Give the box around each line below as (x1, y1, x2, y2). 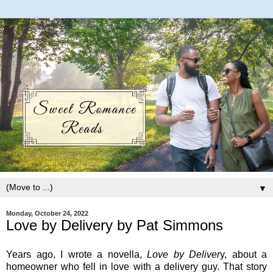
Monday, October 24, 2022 (6, 210, 88, 217)
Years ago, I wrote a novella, (6, 249, 147, 260)
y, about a (220, 249, 267, 260)
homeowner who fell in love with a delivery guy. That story (6, 261, 267, 272)
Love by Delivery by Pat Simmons (6, 217, 223, 233)
